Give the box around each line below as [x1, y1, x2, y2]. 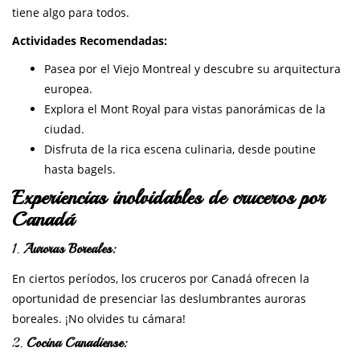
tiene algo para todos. [12, 5, 129, 21]
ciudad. [44, 121, 84, 137]
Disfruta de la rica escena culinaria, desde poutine [44, 141, 316, 157]
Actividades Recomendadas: [12, 33, 167, 49]
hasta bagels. [44, 162, 116, 178]
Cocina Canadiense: [27, 335, 127, 352]
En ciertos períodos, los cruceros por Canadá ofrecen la [12, 271, 309, 287]
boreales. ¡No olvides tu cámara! [12, 311, 186, 327]
